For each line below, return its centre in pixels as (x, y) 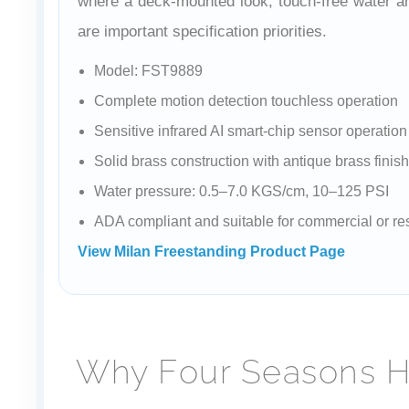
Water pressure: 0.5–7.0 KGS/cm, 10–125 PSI (241, 191)
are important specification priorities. (202, 31)
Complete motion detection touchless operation (246, 100)
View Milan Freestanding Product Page (211, 251)
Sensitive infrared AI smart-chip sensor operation (251, 131)
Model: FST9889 (148, 70)
